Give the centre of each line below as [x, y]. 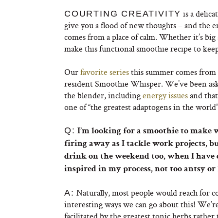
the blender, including [103, 95]
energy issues [165, 95]
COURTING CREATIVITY [123, 14]
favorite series [105, 72]
